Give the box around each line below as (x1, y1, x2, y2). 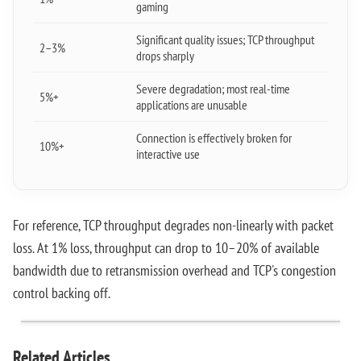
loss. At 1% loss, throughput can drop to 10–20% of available (13, 239, 319, 257)
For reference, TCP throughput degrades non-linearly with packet (13, 216, 334, 234)
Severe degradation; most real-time (136, 81, 290, 97)
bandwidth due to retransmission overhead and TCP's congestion (13, 261, 336, 280)
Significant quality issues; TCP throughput (136, 31, 314, 48)
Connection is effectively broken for (136, 130, 292, 146)
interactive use (136, 146, 200, 162)
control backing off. (13, 284, 110, 302)
